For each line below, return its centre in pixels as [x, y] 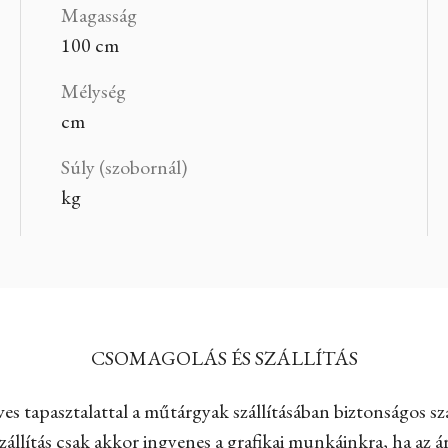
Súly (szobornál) [123, 167]
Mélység [93, 91]
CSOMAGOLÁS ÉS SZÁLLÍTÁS [224, 358]
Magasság [98, 15]
